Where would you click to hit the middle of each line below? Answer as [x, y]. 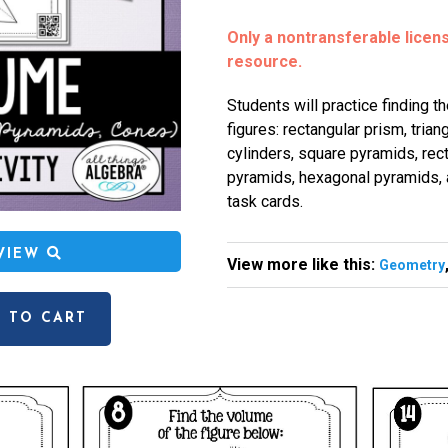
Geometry [411, 265]
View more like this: [302, 264]
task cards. [264, 201]
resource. [264, 61]
